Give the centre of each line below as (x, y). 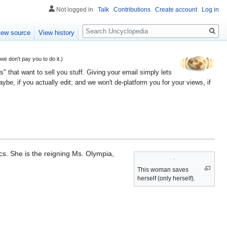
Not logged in (75, 10)
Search (99, 26)
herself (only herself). (166, 178)
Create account (176, 10)
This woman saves (163, 169)
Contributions (132, 10)
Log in (210, 10)
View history (57, 33)
